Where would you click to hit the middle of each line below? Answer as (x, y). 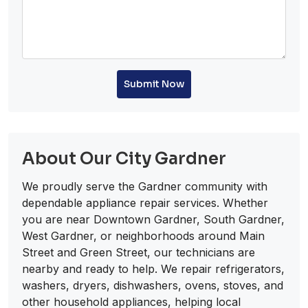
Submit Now (154, 84)
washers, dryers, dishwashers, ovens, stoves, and (153, 285)
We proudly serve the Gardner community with (145, 186)
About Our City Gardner (124, 158)
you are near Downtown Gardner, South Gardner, (153, 219)
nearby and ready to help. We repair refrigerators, (153, 268)
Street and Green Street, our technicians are (139, 252)
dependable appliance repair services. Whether (145, 202)
